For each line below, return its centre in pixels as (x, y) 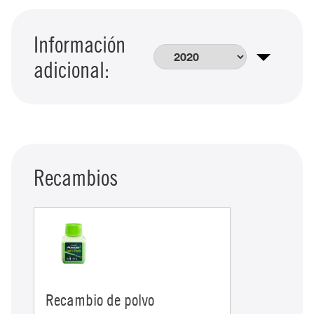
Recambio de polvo (100, 300)
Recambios (76, 177)
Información (80, 44)
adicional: (71, 69)
